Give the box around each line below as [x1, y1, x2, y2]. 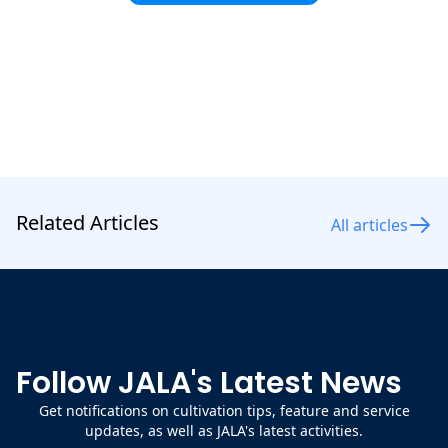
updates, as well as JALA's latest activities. [85, 421, 363, 440]
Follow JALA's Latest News [16, 362, 402, 404]
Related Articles [16, 209, 159, 236]
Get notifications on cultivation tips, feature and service [38, 401, 410, 420]
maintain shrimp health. [16, 7, 197, 29]
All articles [331, 214, 408, 236]
